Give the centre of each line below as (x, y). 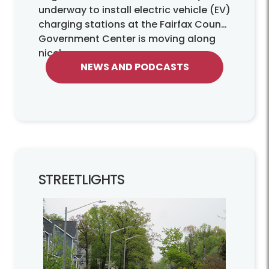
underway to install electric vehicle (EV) (134, 10)
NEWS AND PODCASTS (134, 67)
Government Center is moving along (127, 38)
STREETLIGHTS (81, 179)
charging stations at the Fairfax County (134, 24)
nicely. (54, 53)
